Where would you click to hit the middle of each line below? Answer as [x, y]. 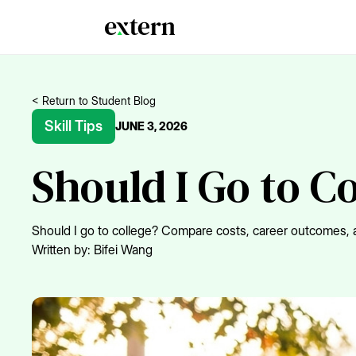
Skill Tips [74, 126]
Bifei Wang [123, 250]
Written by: [63, 250]
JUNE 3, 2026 [151, 126]
